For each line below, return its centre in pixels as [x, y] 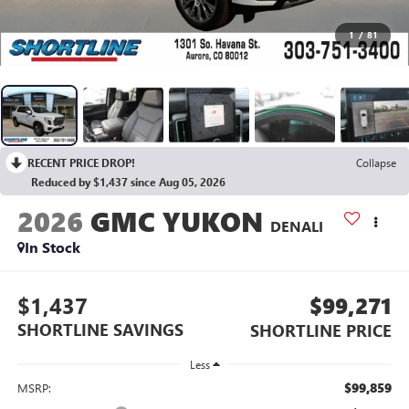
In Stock [52, 247]
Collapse [376, 162]
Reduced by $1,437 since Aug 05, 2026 [128, 181]
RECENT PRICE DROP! [81, 162]
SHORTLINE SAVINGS [100, 329]
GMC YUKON [176, 221]
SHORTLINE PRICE [321, 330]
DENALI [296, 226]
